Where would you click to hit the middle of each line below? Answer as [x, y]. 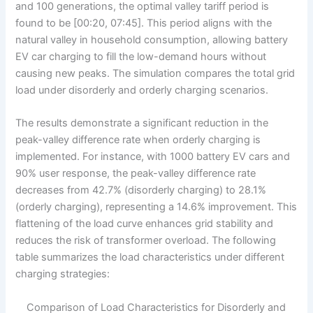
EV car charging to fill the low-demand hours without [141, 56]
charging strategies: [63, 274]
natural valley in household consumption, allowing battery [152, 39]
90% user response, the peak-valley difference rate [136, 174]
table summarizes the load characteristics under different [150, 257]
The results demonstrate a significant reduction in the [142, 123]
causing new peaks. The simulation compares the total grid [155, 73]
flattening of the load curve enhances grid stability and [145, 224]
